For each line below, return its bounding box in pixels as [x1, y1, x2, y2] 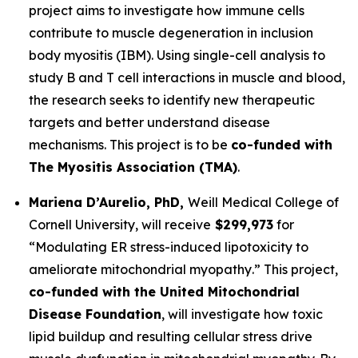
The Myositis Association [29, 159, 195, 175]
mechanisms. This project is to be [29, 137, 231, 153]
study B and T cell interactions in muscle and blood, [29, 70, 345, 86]
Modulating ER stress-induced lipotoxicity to [35, 239, 308, 255]
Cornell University [29, 217, 135, 233]
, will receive [135, 217, 211, 233]
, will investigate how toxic [161, 306, 323, 322]
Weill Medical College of [188, 194, 339, 210]
